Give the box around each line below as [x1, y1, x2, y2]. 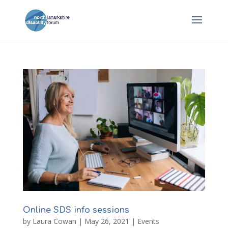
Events [137, 216, 159, 226]
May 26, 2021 [84, 216, 129, 226]
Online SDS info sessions [22, 205, 129, 215]
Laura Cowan [32, 216, 76, 226]
